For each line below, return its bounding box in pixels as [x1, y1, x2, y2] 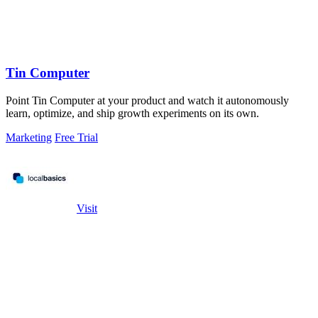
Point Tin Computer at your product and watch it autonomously [6, 94, 289, 107]
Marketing [6, 131, 52, 144]
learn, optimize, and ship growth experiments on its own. [6, 107, 259, 120]
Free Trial [55, 131, 98, 144]
